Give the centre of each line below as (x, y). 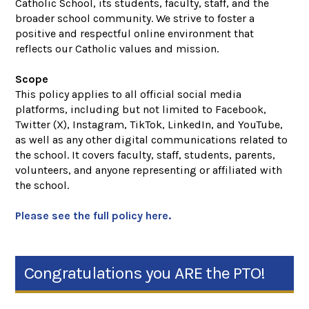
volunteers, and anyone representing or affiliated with (149, 170)
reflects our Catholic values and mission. (117, 49)
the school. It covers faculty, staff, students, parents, (146, 155)
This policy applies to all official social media (129, 94)
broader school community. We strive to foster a (135, 19)
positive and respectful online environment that (135, 34)
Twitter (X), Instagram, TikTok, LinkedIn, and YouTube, (149, 125)
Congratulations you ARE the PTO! (145, 273)
